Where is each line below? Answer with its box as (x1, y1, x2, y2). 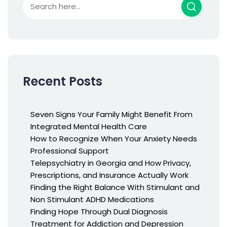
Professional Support (30, 145, 109, 156)
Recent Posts (23, 72, 102, 90)
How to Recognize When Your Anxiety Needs (30, 133, 197, 144)
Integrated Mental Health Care (30, 121, 147, 132)
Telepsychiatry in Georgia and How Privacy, (30, 157, 191, 168)
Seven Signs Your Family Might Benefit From (30, 108, 193, 120)
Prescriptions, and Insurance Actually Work (30, 169, 188, 180)
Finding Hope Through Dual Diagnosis (30, 206, 168, 217)
